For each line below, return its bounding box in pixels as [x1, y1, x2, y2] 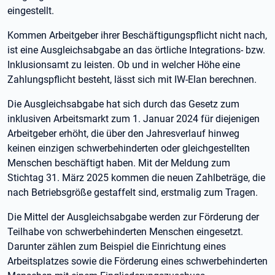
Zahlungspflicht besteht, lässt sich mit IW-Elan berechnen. [7, 74, 257, 85]
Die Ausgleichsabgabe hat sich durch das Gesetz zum [7, 98, 239, 110]
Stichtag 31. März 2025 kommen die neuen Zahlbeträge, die [7, 172, 265, 184]
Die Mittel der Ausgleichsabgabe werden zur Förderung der [7, 211, 259, 223]
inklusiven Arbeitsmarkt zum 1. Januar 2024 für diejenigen [7, 113, 260, 125]
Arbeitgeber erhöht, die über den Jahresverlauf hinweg [7, 128, 239, 139]
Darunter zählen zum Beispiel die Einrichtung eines [7, 241, 226, 252]
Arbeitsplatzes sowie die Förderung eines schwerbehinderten [7, 255, 268, 267]
